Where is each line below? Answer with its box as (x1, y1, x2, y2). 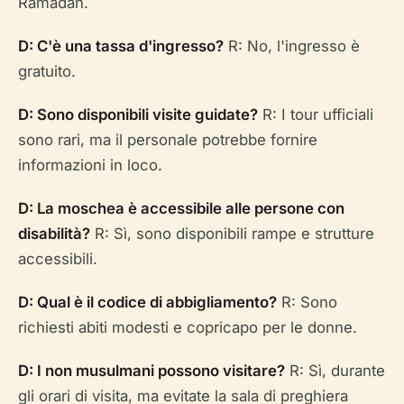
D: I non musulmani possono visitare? (18, 362, 285, 381)
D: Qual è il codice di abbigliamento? (18, 293, 277, 312)
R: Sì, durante (285, 362, 385, 381)
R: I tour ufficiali (258, 106, 373, 124)
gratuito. (18, 62, 76, 81)
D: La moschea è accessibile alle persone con (18, 199, 344, 218)
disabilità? (18, 225, 90, 243)
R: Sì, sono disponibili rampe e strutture (90, 225, 374, 243)
